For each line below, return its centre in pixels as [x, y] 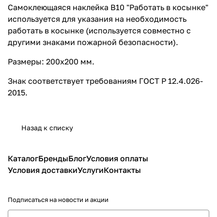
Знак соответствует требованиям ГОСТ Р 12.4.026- [105, 81]
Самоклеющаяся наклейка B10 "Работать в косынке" [108, 7]
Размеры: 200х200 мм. [51, 61]
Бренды [53, 158]
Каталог [23, 158]
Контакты [122, 170]
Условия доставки [43, 170]
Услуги [91, 170]
